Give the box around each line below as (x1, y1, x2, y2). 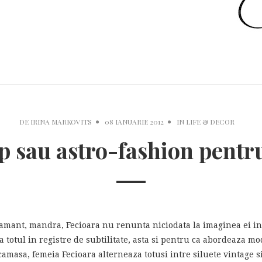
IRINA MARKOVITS (30, 117, 92, 126)
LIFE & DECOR (186, 117, 235, 126)
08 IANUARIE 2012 (105, 117, 164, 126)
